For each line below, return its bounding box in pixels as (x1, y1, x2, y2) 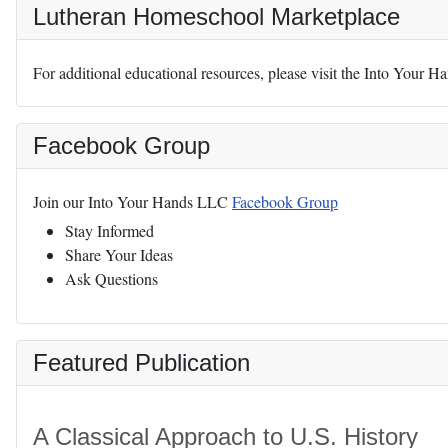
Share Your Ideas (65, 243, 173, 265)
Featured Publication (33, 348, 250, 376)
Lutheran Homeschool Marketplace (33, 2, 400, 30)
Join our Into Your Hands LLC (33, 190, 232, 212)
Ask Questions (65, 267, 158, 289)
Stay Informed (65, 219, 154, 241)
